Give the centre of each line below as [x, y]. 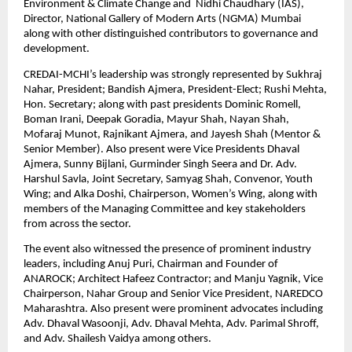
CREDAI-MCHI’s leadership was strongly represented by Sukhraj [173, 75]
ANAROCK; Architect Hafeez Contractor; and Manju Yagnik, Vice [173, 280]
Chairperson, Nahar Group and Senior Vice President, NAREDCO [173, 295]
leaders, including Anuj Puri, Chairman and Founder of [151, 265]
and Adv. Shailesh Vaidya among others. [117, 339]
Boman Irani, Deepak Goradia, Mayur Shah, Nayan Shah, [156, 119]
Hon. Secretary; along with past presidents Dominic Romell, [162, 104]
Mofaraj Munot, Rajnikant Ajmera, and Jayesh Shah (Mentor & [172, 134]
